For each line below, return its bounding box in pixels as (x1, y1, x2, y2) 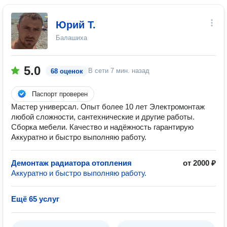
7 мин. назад (110, 67, 149, 74)
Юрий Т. (56, 19, 96, 30)
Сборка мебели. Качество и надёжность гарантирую (11, 123, 194, 131)
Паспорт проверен (32, 90, 88, 98)
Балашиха (56, 34, 87, 42)
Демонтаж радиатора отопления (11, 159, 132, 167)
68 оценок (51, 67, 83, 75)
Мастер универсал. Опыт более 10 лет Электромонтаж (11, 102, 205, 111)
